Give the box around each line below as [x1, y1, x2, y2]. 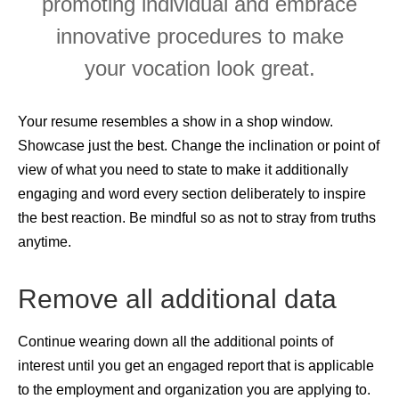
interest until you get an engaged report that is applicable [18, 357, 374, 373]
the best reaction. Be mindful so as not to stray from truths [18, 210, 376, 226]
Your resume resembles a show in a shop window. [18, 114, 333, 130]
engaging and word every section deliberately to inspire [18, 186, 366, 202]
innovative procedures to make [55, 23, 344, 48]
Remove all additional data [18, 282, 337, 313]
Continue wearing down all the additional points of [18, 333, 333, 349]
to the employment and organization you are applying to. [18, 381, 370, 397]
